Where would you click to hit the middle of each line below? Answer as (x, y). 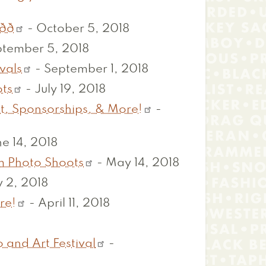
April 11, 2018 (74, 204)
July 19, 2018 (70, 90)
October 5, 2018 (83, 29)
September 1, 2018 (96, 70)
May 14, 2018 (143, 164)
